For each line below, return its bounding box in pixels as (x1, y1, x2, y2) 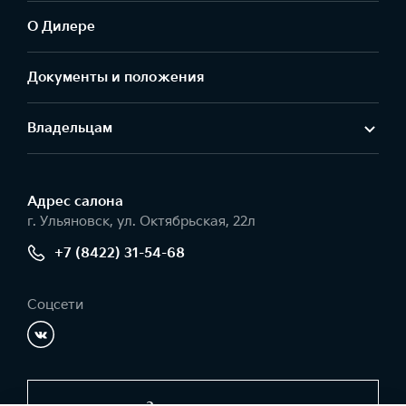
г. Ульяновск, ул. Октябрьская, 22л (27, 213, 256, 230)
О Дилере (27, 18, 95, 35)
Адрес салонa (27, 193, 123, 210)
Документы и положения (27, 69, 204, 86)
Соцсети (27, 296, 83, 314)
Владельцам (27, 120, 112, 137)
